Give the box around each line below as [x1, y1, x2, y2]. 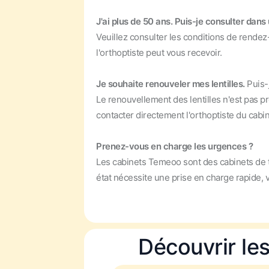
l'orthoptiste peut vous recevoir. [96, 47, 222, 58]
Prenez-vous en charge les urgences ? [96, 141, 253, 152]
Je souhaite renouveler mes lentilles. [96, 78, 247, 89]
